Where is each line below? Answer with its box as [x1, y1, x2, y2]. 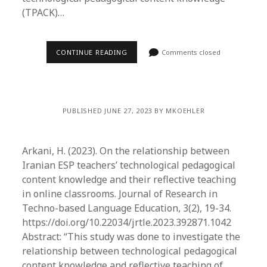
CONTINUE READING [56, 48, 128, 57]
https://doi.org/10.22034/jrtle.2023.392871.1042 [22, 216, 232, 229]
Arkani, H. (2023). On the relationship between [22, 144, 230, 157]
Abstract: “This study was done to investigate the [22, 230, 241, 243]
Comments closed [160, 48, 221, 57]
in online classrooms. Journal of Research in [22, 187, 218, 200]
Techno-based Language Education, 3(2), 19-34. [22, 201, 232, 215]
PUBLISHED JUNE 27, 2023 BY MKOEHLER [62, 106, 205, 115]
